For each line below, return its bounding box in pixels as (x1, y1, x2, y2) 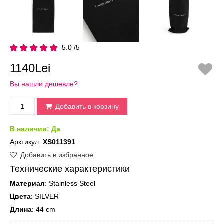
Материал (10, 179, 45, 188)
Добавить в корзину (53, 102, 119, 111)
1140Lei (10, 61, 50, 75)
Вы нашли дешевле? (10, 80, 78, 88)
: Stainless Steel (45, 179, 95, 188)
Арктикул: (10, 138, 43, 146)
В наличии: (10, 125, 51, 133)
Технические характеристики (10, 164, 130, 174)
